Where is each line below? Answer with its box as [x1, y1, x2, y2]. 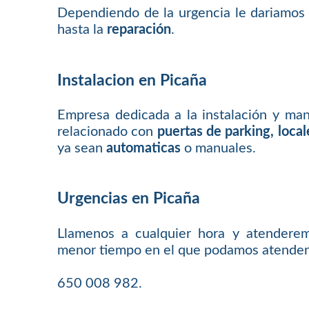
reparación [107, 23, 172, 37]
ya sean [57, 141, 107, 156]
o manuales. [181, 141, 257, 156]
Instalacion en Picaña [57, 72, 208, 89]
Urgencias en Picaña [57, 190, 201, 208]
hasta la [57, 23, 108, 37]
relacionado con [57, 125, 157, 139]
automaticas [106, 141, 181, 156]
